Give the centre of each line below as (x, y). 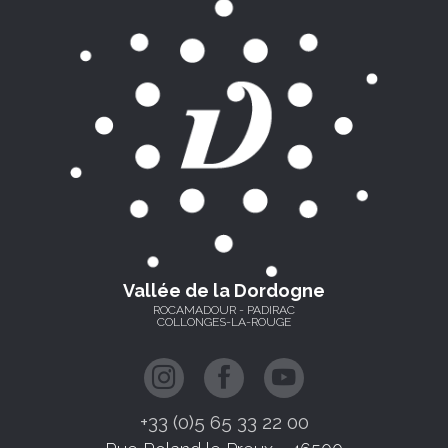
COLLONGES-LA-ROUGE (224, 321)
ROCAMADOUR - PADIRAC (224, 309)
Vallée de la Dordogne (224, 290)
